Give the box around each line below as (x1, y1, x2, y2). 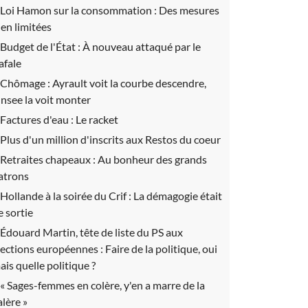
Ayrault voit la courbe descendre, (52, 76, 206, 89)
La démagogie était (133, 189, 222, 202)
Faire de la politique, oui (105, 242, 217, 255)
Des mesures (159, 3, 219, 16)
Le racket (76, 113, 118, 126)
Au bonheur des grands (98, 153, 207, 166)
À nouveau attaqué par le (82, 40, 201, 53)
